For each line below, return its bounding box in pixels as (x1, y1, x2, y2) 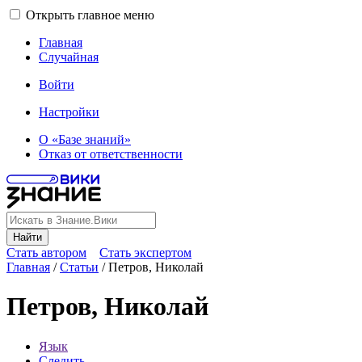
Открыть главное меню (26, 8, 154, 22)
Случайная (39, 50, 99, 64)
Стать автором (6, 246, 86, 259)
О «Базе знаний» (39, 133, 131, 146)
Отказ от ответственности (39, 147, 183, 161)
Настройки (39, 105, 99, 119)
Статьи (60, 260, 99, 274)
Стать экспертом (99, 246, 192, 259)
